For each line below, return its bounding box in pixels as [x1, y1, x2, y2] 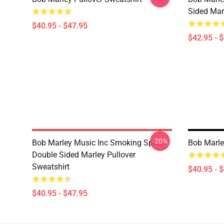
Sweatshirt [32, 162, 69, 171]
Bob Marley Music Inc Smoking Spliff [32, 138, 163, 147]
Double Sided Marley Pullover [32, 150, 135, 159]
